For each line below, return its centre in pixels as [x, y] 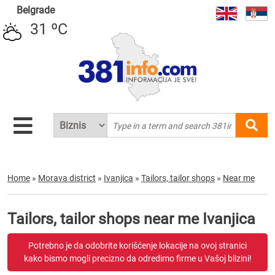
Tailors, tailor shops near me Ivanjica [131, 219]
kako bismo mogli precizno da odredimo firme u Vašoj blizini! [137, 258]
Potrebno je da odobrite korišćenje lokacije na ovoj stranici [137, 246]
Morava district [67, 178]
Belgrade [35, 10]
